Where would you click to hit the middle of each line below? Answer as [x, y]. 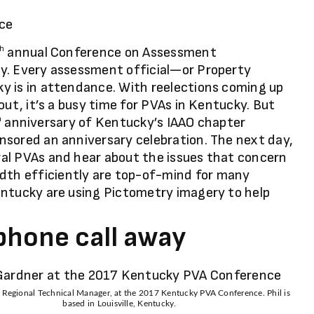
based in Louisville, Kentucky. [120, 303]
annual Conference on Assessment [110, 53]
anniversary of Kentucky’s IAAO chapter [124, 123]
